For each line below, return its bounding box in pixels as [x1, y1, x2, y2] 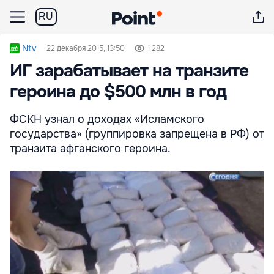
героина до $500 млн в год [10, 81, 226, 103]
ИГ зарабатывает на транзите [10, 60, 248, 82]
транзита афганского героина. [10, 142, 171, 155]
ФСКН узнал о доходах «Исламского [10, 113, 204, 126]
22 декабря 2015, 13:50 [46, 43, 125, 53]
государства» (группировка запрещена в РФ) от [10, 127, 264, 141]
